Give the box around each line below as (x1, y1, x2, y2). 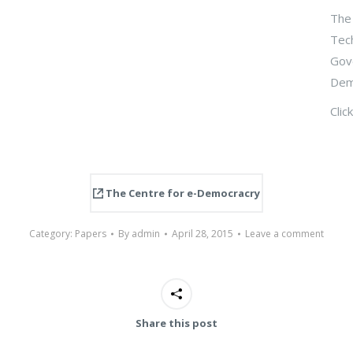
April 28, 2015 (172, 227, 233, 240)
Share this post (136, 316, 217, 330)
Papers (75, 227, 106, 240)
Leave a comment (245, 227, 324, 240)
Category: (29, 227, 75, 240)
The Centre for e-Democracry (103, 185, 260, 200)
